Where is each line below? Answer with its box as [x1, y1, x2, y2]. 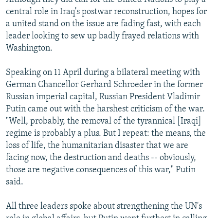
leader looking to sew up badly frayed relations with [6, 31, 199, 41]
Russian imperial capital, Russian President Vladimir [6, 92, 200, 102]
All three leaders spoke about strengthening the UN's [6, 201, 202, 211]
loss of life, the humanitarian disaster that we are [6, 141, 188, 150]
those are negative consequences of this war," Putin [6, 165, 196, 175]
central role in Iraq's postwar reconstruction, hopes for [6, 7, 207, 17]
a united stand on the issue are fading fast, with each [6, 19, 201, 29]
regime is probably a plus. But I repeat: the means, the [6, 128, 206, 138]
